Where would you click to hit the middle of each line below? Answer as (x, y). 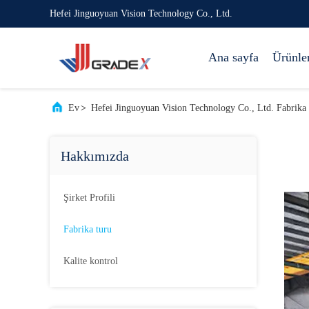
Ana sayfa (233, 57)
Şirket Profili (89, 198)
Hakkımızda (95, 156)
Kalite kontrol (91, 261)
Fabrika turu (88, 229)
